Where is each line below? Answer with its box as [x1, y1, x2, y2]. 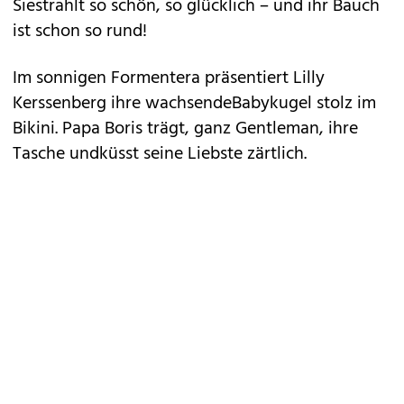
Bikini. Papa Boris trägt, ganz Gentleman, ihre [13, 115, 358, 143]
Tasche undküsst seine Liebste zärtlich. [13, 140, 307, 169]
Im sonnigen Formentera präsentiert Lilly [13, 64, 325, 93]
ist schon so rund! [13, 17, 147, 46]
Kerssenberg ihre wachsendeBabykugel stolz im [13, 89, 376, 118]
